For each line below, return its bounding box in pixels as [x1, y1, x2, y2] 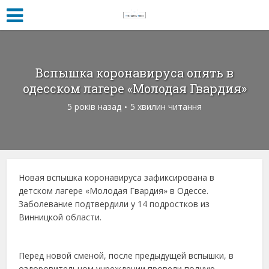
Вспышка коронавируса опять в [35, 65, 234, 80]
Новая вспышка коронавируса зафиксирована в [19, 172, 215, 183]
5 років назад [67, 101, 121, 112]
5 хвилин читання [130, 101, 202, 112]
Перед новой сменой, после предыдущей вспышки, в [19, 250, 234, 261]
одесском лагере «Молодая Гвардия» [22, 80, 247, 96]
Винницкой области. [19, 211, 102, 223]
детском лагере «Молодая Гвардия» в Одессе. [19, 185, 209, 196]
